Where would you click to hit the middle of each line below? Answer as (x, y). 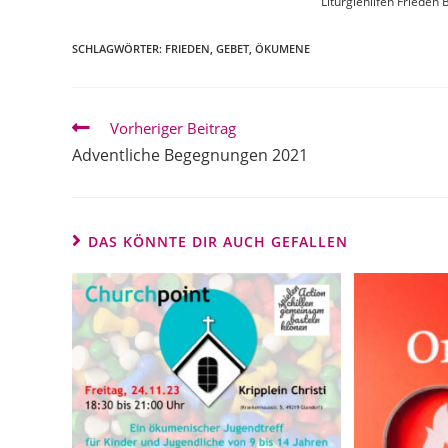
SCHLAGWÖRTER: (118, 48)
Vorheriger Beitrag (173, 128)
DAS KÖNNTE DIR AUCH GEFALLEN (218, 241)
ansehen (103, 164)
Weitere (100, 126)
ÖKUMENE (282, 48)
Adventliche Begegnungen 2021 (190, 155)
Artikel (96, 145)
